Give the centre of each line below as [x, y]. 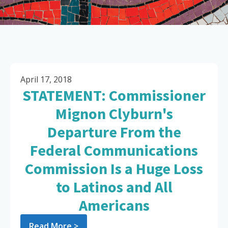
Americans [114, 205]
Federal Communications [114, 150]
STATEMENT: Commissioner [114, 95]
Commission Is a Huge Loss [114, 169]
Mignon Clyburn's [114, 114]
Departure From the [114, 132]
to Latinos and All [114, 187]
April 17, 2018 [46, 80]
